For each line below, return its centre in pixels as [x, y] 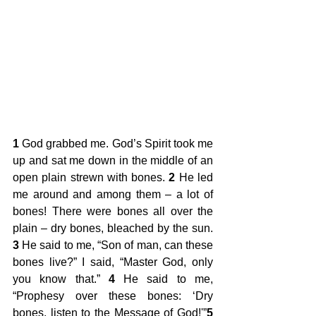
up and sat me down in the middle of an [113, 160]
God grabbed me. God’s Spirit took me [116, 143]
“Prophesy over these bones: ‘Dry [113, 296]
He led [194, 177]
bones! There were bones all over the [113, 211]
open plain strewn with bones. [91, 177]
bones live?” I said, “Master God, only [113, 262]
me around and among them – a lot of [113, 194]
